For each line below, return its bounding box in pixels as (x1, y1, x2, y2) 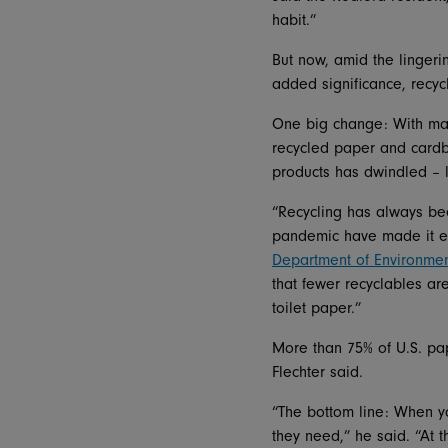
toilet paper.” (272, 298, 361, 317)
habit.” (272, 10, 316, 29)
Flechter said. (272, 362, 363, 381)
